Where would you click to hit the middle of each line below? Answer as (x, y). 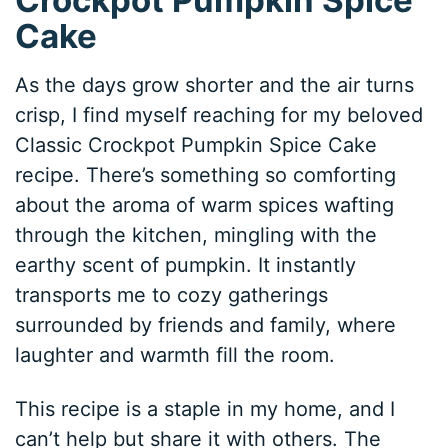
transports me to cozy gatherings (172, 295)
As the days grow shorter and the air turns (215, 85)
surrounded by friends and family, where (206, 325)
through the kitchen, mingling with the (196, 235)
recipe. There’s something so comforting (206, 175)
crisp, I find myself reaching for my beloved (219, 115)
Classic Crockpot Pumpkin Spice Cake (196, 145)
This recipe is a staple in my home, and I (205, 409)
